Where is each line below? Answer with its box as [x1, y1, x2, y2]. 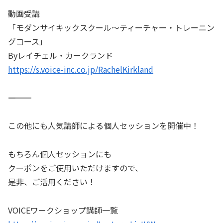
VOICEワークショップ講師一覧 [8, 204, 118, 217]
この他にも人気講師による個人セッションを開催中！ [8, 119, 199, 132]
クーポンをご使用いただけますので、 [8, 162, 143, 174]
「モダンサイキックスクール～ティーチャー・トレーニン [8, 21, 215, 33]
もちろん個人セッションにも [8, 148, 111, 160]
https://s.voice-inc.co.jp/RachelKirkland [8, 63, 153, 75]
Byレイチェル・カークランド [8, 49, 113, 61]
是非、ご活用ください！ [8, 176, 96, 188]
